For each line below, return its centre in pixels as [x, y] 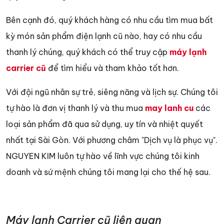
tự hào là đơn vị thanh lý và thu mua [75, 108]
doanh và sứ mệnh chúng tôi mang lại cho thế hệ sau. [108, 172]
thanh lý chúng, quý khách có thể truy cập [88, 52]
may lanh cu [169, 108]
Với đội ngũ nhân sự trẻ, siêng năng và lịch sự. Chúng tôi [112, 92]
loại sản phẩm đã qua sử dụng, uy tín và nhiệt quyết [104, 124]
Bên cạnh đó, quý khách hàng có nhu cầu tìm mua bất [109, 20]
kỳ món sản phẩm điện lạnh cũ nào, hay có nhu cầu [104, 36]
